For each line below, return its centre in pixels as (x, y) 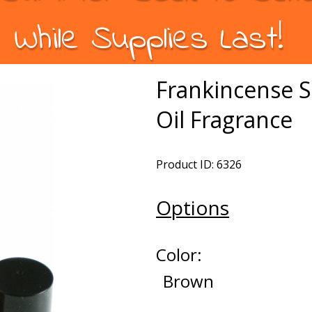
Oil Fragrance (224, 119)
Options (193, 208)
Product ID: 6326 (199, 164)
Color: (179, 255)
